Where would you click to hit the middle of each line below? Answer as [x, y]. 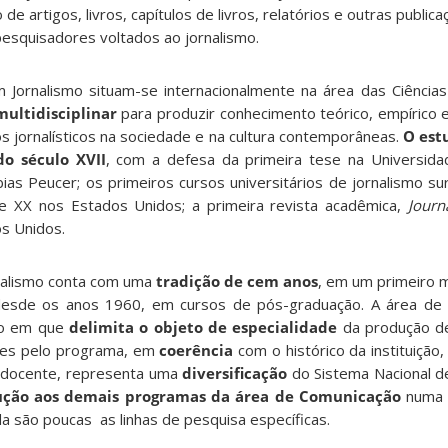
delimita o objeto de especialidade [203, 327]
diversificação [235, 373]
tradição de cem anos [237, 281]
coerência [196, 350]
